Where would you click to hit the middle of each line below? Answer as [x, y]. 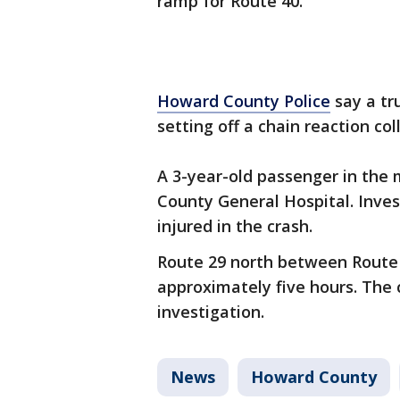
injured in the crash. [235, 226]
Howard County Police [244, 101]
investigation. [211, 312]
